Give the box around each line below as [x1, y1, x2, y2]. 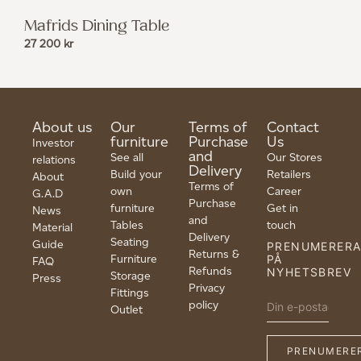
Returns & [189, 247, 239, 262]
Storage [110, 269, 151, 284]
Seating [110, 235, 149, 250]
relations [32, 153, 76, 168]
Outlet [110, 303, 143, 317]
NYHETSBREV [267, 265, 352, 280]
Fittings [110, 286, 149, 301]
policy [189, 298, 218, 313]
